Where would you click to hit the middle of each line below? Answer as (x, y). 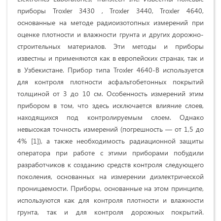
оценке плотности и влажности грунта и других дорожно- (110, 35)
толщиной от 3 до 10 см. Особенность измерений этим (110, 94)
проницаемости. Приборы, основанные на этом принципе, (110, 188)
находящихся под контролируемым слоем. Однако (110, 117)
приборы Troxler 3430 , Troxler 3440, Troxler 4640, (110, 11)
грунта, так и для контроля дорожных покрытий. (110, 212)
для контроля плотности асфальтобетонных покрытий (110, 82)
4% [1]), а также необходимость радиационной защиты (110, 141)
